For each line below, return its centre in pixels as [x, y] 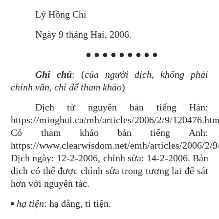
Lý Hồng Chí [61, 14]
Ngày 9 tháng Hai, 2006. [84, 34]
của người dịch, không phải [146, 74]
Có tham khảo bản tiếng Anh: [109, 132]
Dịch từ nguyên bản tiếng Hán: [122, 107]
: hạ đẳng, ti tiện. [78, 203]
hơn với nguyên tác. [50, 183]
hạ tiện [31, 203]
